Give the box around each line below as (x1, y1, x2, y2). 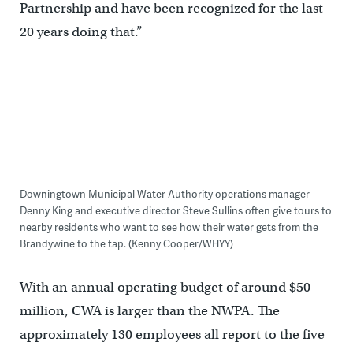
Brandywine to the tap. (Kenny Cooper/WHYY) (19, 236, 233, 251)
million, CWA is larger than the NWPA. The (19, 303, 280, 320)
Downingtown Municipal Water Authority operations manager (19, 187, 310, 202)
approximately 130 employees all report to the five (19, 326, 325, 344)
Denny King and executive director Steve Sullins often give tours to (19, 203, 332, 218)
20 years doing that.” (19, 24, 143, 41)
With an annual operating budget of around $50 (19, 279, 310, 296)
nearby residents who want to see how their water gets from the (19, 220, 318, 235)
